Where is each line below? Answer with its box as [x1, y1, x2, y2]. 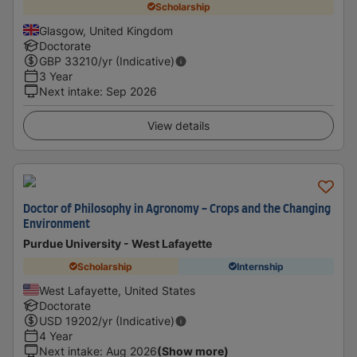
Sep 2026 [106, 84, 157, 98]
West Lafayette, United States [39, 284, 195, 297]
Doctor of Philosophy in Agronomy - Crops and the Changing [23, 204, 331, 215]
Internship [237, 260, 284, 273]
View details [147, 119, 210, 132]
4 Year [39, 329, 73, 343]
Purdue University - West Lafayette [23, 237, 212, 250]
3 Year [39, 69, 73, 83]
